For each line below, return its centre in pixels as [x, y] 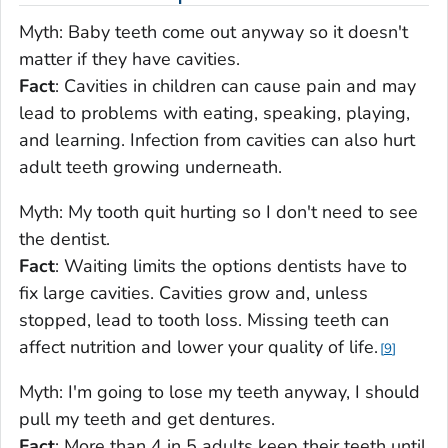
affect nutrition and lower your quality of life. [198, 347]
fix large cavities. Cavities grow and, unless [193, 293]
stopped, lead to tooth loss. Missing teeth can [204, 320]
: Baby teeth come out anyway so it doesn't [233, 32]
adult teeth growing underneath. [150, 167]
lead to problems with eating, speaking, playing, [214, 113]
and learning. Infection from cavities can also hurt [217, 140]
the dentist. [64, 239]
